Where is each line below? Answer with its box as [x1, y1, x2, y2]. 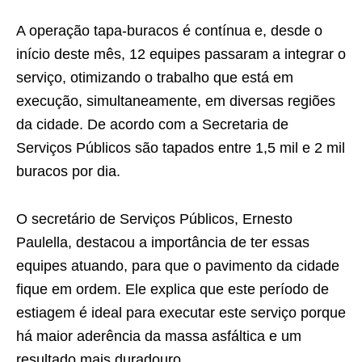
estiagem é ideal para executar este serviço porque [16, 304, 346, 321]
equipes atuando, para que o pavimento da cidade [16, 257, 339, 274]
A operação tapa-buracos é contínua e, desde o [16, 22, 322, 39]
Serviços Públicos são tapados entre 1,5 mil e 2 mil [16, 139, 345, 156]
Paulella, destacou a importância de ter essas [16, 234, 309, 250]
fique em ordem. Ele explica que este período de [16, 280, 329, 297]
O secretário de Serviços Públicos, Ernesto [16, 210, 293, 227]
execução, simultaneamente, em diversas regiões [16, 92, 335, 109]
